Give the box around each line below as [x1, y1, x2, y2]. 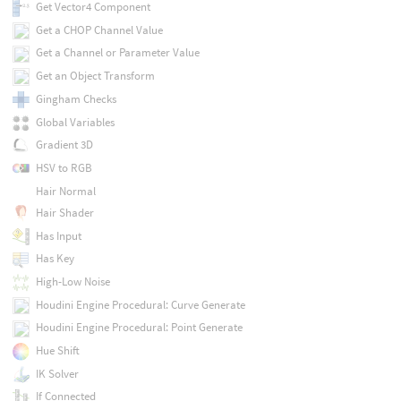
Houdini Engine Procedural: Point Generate [35, 320, 243, 336]
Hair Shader [35, 204, 94, 220]
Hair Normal [35, 183, 96, 199]
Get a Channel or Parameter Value [35, 45, 200, 61]
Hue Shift [35, 343, 80, 359]
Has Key [35, 251, 74, 267]
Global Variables [35, 114, 115, 130]
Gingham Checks [35, 90, 116, 107]
